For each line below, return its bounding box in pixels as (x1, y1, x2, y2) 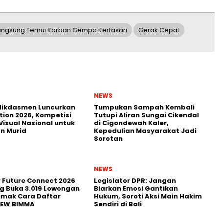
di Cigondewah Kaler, (94, 118, 169, 128)
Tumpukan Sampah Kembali (94, 103, 195, 112)
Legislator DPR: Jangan (94, 176, 176, 185)
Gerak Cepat (138, 25, 179, 35)
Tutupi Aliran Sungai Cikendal (94, 110, 199, 120)
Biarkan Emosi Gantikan (94, 184, 178, 193)
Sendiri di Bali (94, 199, 142, 209)
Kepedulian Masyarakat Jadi (94, 126, 197, 135)
